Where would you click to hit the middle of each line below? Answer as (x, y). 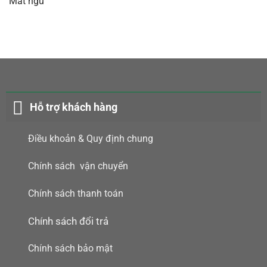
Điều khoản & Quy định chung (90, 139)
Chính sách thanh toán (75, 193)
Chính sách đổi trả (68, 221)
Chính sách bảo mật (70, 249)
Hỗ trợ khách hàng (74, 107)
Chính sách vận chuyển (78, 166)
